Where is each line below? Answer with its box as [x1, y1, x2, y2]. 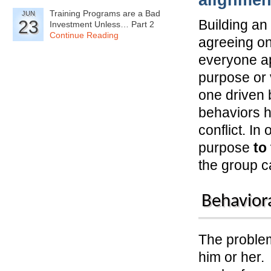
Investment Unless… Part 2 [50, 19, 154, 29]
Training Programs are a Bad [50, 8, 160, 18]
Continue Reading [50, 30, 119, 40]
